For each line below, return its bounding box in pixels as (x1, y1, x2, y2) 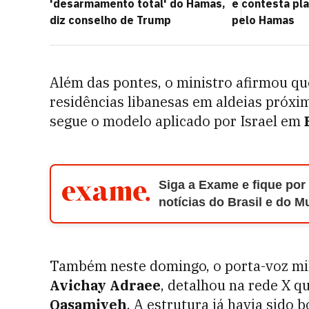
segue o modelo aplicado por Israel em (50, 112, 304, 130)
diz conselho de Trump (50, 13, 171, 27)
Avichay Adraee (50, 276, 161, 295)
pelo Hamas (232, 13, 295, 27)
